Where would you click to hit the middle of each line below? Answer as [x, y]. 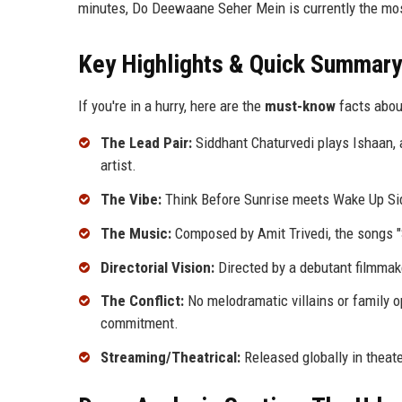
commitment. [140, 323]
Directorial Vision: [157, 267]
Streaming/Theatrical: [170, 358]
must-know [300, 106]
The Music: [136, 233]
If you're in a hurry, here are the [171, 106]
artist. [118, 166]
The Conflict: [142, 301]
